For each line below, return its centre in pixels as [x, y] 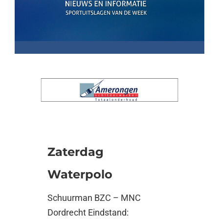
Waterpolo [80, 175]
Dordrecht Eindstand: [88, 213]
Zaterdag [76, 152]
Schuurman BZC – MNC [94, 198]
